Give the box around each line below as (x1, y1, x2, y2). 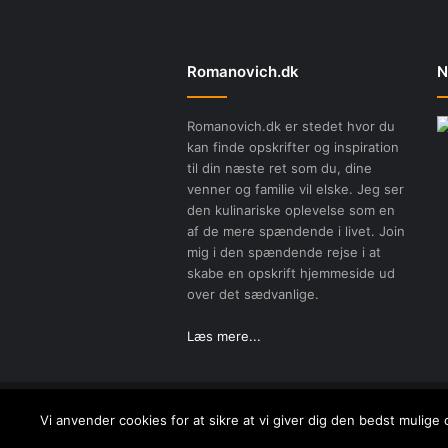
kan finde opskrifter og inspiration (187, 139, 399, 156)
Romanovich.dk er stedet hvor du (187, 118, 395, 135)
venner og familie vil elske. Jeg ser (187, 181, 404, 198)
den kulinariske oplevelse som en (187, 202, 395, 219)
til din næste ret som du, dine (187, 160, 372, 177)
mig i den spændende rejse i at (187, 244, 381, 261)
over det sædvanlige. (187, 286, 319, 303)
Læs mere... (187, 328, 261, 345)
